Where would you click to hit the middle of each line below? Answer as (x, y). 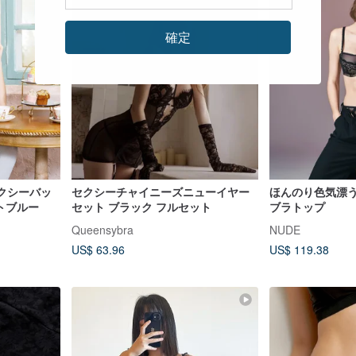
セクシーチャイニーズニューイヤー (160, 192)
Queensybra (102, 229)
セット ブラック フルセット (141, 207)
